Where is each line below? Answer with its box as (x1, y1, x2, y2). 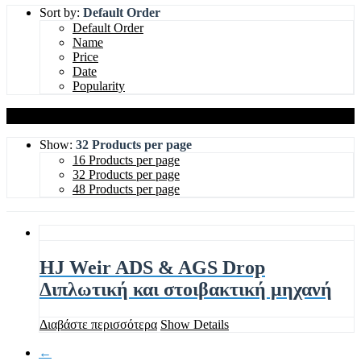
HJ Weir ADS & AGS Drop (39, 256, 265, 278)
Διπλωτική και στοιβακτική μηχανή (39, 278, 332, 300)
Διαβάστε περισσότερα (39, 317, 157, 331)
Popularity (73, 78, 125, 93)
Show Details (160, 317, 229, 331)
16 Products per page (73, 152, 180, 167)
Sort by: (39, 5, 83, 19)
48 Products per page (73, 181, 180, 196)
